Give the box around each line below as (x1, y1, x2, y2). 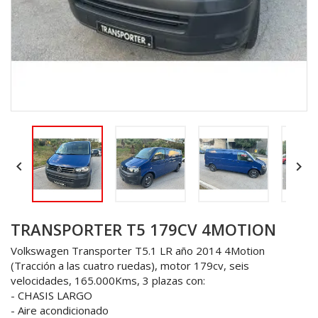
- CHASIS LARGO (11, 288, 92, 303)
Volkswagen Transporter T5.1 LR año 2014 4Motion (11, 243, 265, 258)
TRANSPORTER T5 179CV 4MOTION (11, 219, 276, 241)
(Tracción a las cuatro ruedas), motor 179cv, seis (11, 258, 249, 273)
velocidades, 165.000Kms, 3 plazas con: (11, 273, 205, 288)
